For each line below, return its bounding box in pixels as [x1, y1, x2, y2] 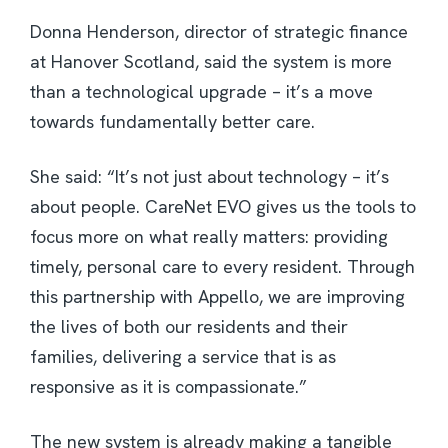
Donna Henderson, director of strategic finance [30, 20, 408, 44]
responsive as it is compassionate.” [30, 375, 307, 399]
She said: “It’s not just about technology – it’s [30, 165, 389, 189]
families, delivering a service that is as [30, 345, 336, 369]
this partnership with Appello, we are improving [30, 285, 405, 309]
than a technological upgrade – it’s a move [30, 80, 373, 104]
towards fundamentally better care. [30, 110, 315, 134]
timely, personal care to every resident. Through [30, 255, 415, 279]
